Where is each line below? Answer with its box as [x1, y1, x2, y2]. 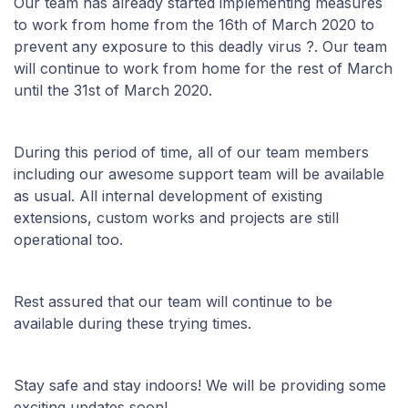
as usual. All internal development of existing [14, 187, 322, 206]
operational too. [14, 230, 127, 250]
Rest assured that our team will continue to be [14, 292, 332, 311]
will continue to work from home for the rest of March [14, 59, 393, 78]
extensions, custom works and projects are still [14, 209, 339, 228]
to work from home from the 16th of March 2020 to [14, 15, 374, 35]
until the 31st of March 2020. [14, 81, 217, 100]
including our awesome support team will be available [14, 165, 384, 184]
